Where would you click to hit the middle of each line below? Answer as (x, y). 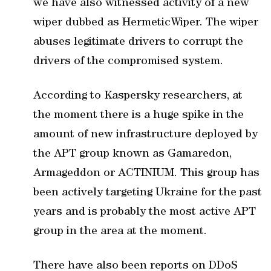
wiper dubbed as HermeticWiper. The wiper (146, 23)
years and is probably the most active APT (145, 212)
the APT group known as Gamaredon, (132, 154)
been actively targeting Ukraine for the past (148, 193)
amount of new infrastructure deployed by (145, 135)
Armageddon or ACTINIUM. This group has (146, 174)
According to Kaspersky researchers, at (138, 96)
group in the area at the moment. (120, 232)
